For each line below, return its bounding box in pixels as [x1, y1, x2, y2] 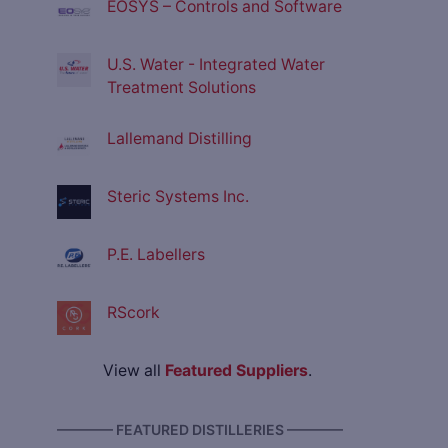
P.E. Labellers [107, 245, 205, 265]
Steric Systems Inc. [107, 187, 249, 207]
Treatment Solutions [107, 78, 256, 98]
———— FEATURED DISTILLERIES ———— [57, 421, 343, 439]
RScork [107, 303, 160, 323]
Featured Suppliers [165, 361, 308, 381]
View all [103, 361, 165, 381]
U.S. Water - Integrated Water [107, 55, 325, 75]
